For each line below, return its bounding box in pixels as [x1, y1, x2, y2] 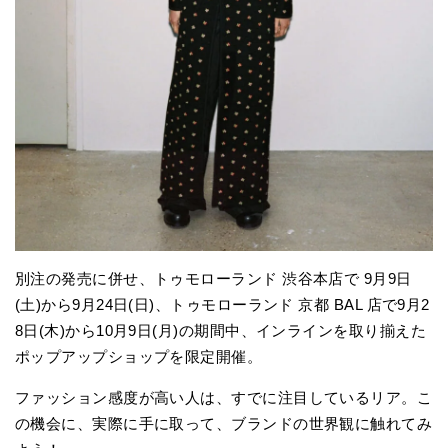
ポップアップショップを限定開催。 [15, 348, 263, 366]
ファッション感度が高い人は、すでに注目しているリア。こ [15, 389, 433, 407]
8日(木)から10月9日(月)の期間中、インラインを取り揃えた [15, 322, 426, 340]
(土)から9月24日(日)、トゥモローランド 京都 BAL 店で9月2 [15, 296, 430, 314]
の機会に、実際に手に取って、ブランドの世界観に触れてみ [15, 415, 433, 433]
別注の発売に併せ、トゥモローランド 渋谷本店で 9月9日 [15, 270, 412, 288]
